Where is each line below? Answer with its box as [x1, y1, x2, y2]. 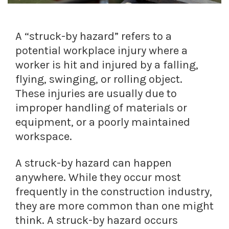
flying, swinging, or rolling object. [15, 73, 182, 86]
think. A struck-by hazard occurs [15, 214, 178, 227]
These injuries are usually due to [15, 87, 177, 101]
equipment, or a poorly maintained [15, 116, 190, 129]
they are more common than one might [15, 199, 214, 213]
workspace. [15, 130, 72, 144]
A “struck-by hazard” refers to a [15, 30, 172, 43]
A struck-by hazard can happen [15, 156, 172, 170]
